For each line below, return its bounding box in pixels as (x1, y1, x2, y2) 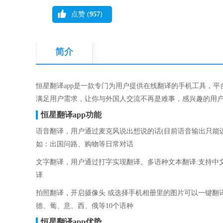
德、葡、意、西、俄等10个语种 (36, 202, 133, 210)
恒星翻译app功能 (41, 111, 102, 119)
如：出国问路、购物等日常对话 (36, 140, 133, 148)
